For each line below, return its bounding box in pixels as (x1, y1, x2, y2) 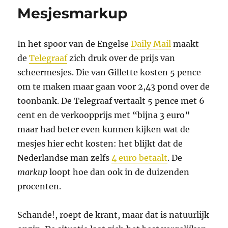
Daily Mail (131, 39, 172, 49)
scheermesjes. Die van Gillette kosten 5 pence (17, 67, 202, 78)
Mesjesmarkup (17, 5, 128, 22)
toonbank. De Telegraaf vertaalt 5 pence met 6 (17, 96, 205, 106)
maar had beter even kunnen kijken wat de (17, 124, 190, 135)
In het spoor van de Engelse (17, 39, 131, 49)
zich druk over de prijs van (67, 53, 176, 64)
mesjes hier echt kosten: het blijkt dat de (17, 138, 183, 149)
